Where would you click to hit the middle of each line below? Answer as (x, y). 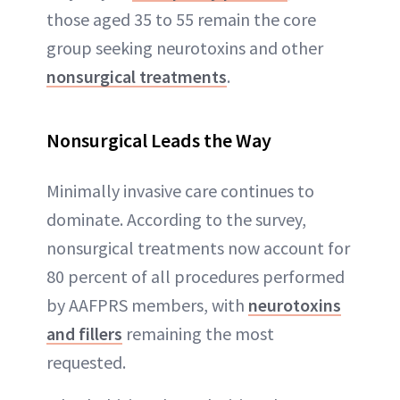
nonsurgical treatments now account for (198, 248)
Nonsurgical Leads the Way (159, 140)
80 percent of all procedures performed (196, 276)
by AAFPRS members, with (147, 305)
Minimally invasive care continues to (180, 191)
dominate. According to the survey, (176, 219)
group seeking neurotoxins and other (185, 48)
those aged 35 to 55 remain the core (181, 19)
